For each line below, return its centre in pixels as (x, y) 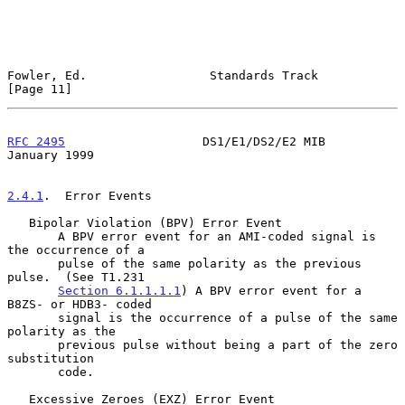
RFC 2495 (36, 141)
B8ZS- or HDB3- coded (80, 304)
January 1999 (51, 155)
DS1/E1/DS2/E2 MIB (195, 141)
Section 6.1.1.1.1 (119, 290)
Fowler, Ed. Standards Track (163, 75)
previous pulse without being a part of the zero (33, 344)
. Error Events (98, 195)
